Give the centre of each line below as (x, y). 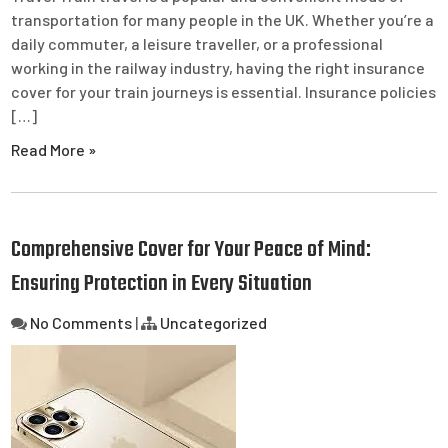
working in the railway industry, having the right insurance (218, 67)
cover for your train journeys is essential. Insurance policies (224, 91)
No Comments (81, 322)
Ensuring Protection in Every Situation (162, 283)
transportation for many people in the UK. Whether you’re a (223, 19)
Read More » (54, 149)
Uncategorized (214, 322)
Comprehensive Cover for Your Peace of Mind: (191, 249)
